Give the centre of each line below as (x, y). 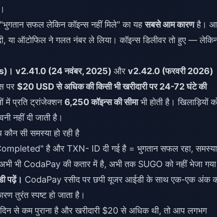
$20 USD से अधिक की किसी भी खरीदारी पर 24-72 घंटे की (112, 86)
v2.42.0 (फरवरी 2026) (170, 71)
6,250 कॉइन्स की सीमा (101, 102)
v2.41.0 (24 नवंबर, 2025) (63, 71)
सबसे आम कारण (170, 24)
